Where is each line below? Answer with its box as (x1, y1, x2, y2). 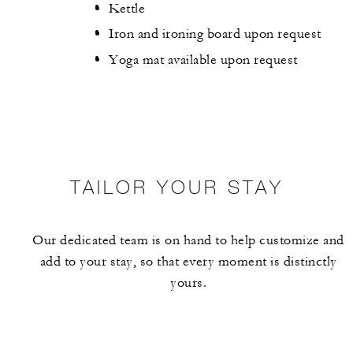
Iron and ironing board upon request (109, 26, 321, 43)
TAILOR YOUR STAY (69, 174, 284, 198)
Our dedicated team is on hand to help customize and (32, 232, 344, 248)
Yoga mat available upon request (109, 51, 298, 68)
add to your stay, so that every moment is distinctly (39, 253, 337, 269)
